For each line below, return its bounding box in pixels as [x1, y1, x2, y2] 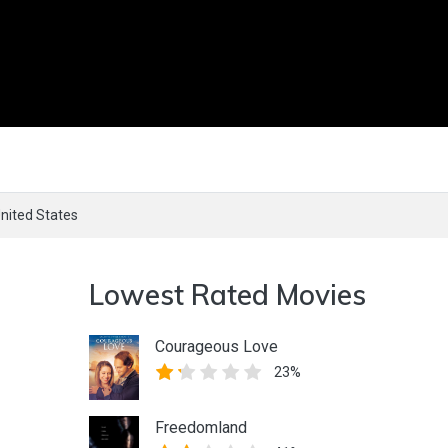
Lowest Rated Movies [89, 277, 366, 313]
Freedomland [155, 418, 247, 438]
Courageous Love [155, 337, 278, 357]
